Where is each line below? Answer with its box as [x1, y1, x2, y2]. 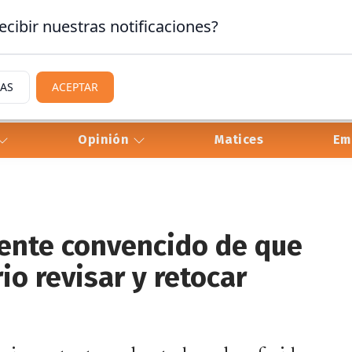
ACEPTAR [52, 79, 98, 94]
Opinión [78, 132, 133, 148]
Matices [214, 132, 264, 148]
